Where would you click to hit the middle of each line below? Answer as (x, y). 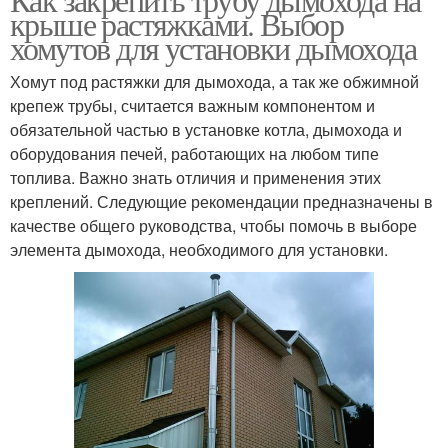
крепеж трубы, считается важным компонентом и (192, 106)
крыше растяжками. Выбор (177, 24)
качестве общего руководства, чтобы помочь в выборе (213, 226)
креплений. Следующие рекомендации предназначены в (221, 202)
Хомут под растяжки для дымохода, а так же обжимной (214, 82)
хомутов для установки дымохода (213, 48)
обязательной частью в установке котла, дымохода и (206, 130)
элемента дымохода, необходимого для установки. (199, 250)
